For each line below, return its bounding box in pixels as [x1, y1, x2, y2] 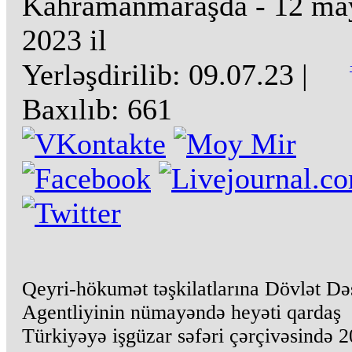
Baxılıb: [22, 93, 119, 126]
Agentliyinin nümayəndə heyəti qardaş [22, 301, 341, 324]
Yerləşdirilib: [22, 58, 181, 91]
